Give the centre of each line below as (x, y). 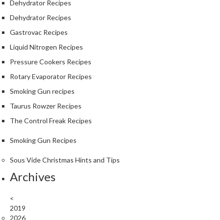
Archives (33, 177)
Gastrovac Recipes (39, 32)
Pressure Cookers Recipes (51, 62)
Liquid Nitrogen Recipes (46, 47)
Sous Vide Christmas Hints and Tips (65, 160)
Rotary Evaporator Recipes (51, 77)
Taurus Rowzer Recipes (46, 106)
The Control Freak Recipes (51, 121)
